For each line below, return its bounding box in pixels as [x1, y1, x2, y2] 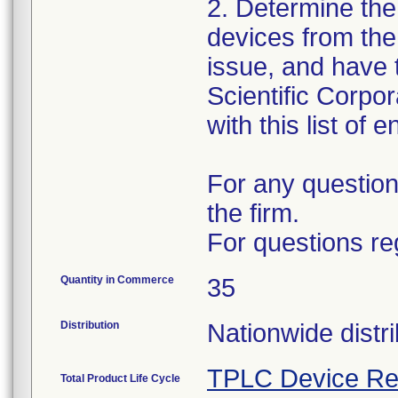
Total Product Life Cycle [60, 372, 180, 385]
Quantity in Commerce [60, 274, 174, 286]
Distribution [60, 319, 119, 331]
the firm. [207, 199, 299, 227]
